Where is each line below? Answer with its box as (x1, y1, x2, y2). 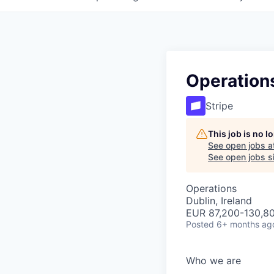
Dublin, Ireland (186, 194, 252, 207)
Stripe (206, 100, 233, 112)
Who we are (186, 254, 241, 267)
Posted (186, 219, 214, 229)
